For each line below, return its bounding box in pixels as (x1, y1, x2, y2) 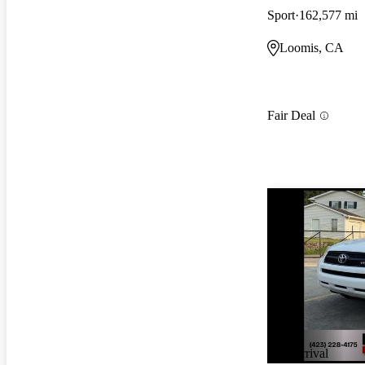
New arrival (267, 346, 328, 361)
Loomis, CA (279, 40, 344, 55)
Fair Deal (267, 108, 315, 123)
